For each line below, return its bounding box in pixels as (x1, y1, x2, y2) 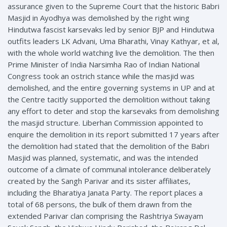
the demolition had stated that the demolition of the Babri (8, 140, 209, 151)
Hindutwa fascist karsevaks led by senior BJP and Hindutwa (8, 24, 214, 34)
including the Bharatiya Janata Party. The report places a (8, 187, 203, 198)
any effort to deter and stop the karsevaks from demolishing (8, 105, 219, 116)
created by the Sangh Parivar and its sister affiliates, (8, 175, 191, 186)
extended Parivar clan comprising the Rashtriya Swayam (8, 210, 203, 221)
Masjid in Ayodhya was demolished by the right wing (8, 12, 190, 23)
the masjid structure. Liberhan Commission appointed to (8, 117, 203, 128)
